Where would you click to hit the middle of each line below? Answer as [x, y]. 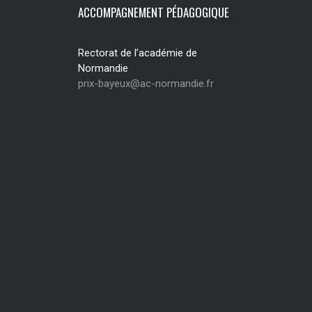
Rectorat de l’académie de [138, 53]
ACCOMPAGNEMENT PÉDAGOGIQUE [154, 12]
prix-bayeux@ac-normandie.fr [146, 84]
